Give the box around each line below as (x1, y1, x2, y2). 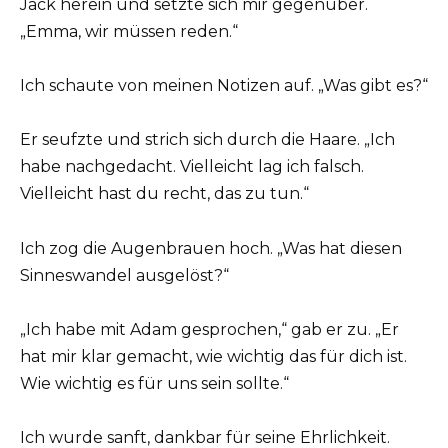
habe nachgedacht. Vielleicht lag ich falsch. (20, 157, 364, 177)
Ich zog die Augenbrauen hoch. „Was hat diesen (20, 238, 402, 258)
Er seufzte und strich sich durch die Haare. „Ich (20, 130, 395, 150)
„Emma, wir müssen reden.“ (20, 22, 238, 41)
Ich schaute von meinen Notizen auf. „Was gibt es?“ (20, 76, 428, 96)
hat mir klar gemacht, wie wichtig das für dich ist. (20, 346, 407, 366)
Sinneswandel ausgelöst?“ (20, 265, 229, 285)
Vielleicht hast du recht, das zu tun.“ (20, 184, 309, 204)
